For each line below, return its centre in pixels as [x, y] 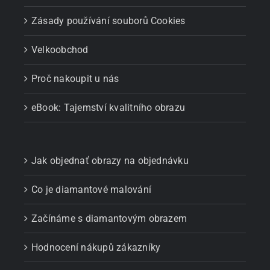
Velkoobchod [60, 50]
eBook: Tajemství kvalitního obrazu [108, 108]
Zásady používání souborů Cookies [108, 21]
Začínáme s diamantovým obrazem [109, 219]
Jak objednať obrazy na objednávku [110, 161]
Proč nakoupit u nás [75, 79]
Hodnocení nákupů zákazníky [96, 248]
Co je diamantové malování [91, 190]
